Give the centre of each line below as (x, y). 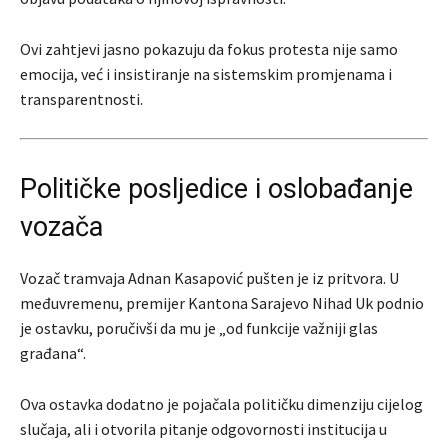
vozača (61, 226)
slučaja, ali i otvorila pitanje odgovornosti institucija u (203, 428)
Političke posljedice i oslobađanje (216, 188)
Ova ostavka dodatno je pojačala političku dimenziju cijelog (221, 403)
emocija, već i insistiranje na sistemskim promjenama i (206, 73)
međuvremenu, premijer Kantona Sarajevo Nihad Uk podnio (222, 302)
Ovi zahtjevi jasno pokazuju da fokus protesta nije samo (209, 48)
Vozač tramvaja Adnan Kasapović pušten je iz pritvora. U (209, 277)
